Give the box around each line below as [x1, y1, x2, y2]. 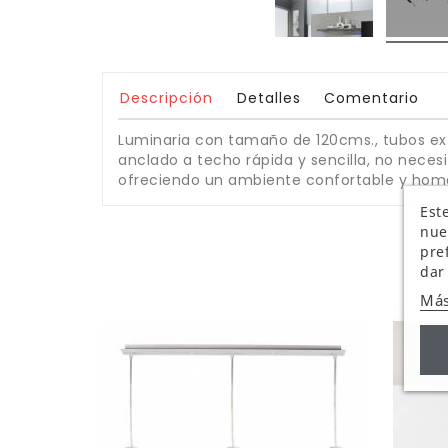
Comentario [324, 87, 419, 108]
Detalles [236, 87, 301, 108]
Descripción [120, 87, 213, 108]
